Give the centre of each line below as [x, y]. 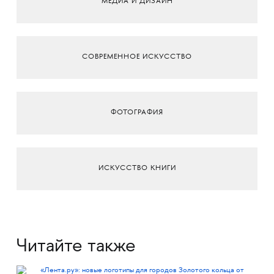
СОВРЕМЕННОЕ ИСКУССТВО [137, 57]
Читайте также [76, 247]
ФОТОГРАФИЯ [137, 113]
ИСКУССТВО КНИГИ [137, 169]
